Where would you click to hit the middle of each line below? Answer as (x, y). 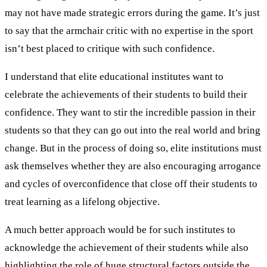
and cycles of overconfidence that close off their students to (131, 184)
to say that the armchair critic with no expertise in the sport (129, 30)
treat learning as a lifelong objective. (82, 201)
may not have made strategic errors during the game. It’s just (132, 13)
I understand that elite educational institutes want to (114, 76)
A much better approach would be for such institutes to (120, 229)
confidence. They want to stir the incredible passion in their (130, 112)
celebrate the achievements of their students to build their (126, 94)
